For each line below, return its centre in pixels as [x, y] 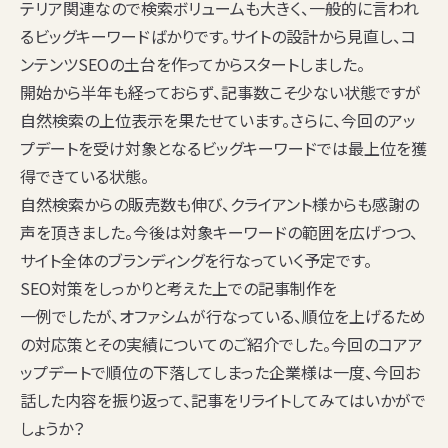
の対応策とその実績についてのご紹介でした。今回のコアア [221, 344]
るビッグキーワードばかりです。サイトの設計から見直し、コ [218, 36]
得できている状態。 [84, 176]
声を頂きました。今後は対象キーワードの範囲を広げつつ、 [219, 232]
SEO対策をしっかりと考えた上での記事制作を [178, 288]
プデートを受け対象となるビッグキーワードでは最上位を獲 [223, 148]
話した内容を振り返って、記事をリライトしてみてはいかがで [223, 400]
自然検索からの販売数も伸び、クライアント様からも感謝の [219, 204]
